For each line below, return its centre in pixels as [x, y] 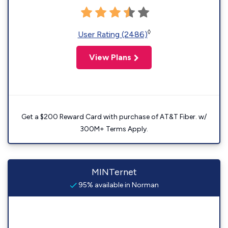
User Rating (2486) [112, 34]
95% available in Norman [118, 185]
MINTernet [114, 172]
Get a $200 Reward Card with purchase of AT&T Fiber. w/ [114, 117]
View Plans [110, 57]
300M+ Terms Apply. [114, 129]
